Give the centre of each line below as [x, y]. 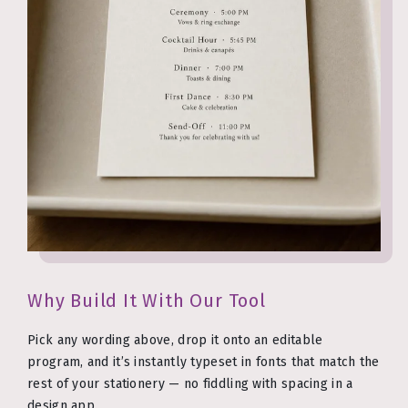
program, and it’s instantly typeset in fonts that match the [204, 362]
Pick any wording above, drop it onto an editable [175, 340]
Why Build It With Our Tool [147, 301]
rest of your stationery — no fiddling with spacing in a [190, 383]
